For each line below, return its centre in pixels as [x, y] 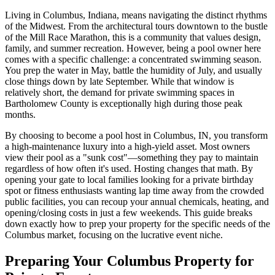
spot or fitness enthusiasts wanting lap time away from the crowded [134, 191]
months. [20, 115]
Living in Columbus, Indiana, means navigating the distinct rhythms [136, 15]
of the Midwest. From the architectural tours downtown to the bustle [136, 26]
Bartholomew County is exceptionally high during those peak [124, 104]
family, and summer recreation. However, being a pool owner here [133, 48]
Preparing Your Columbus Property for [130, 261]
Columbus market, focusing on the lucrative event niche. [114, 235]
